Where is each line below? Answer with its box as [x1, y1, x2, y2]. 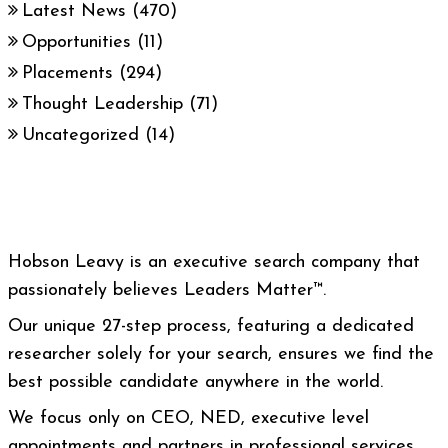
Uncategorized [22, 126, 139, 145]
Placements [22, 64, 113, 83]
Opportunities [22, 33, 131, 52]
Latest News [22, 2, 126, 21]
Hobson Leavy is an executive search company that [8, 253, 420, 272]
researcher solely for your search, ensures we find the [8, 345, 434, 364]
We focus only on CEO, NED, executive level [8, 409, 369, 428]
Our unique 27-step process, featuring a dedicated [8, 317, 414, 336]
